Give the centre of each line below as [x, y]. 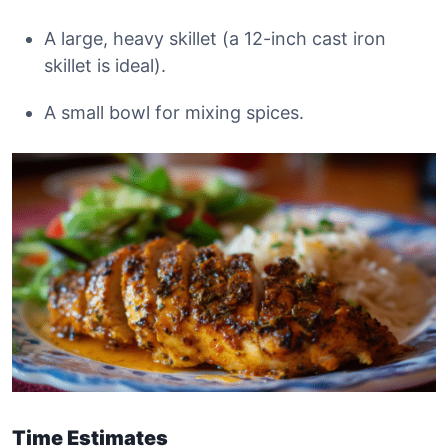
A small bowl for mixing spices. [174, 112]
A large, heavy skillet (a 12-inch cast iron [215, 38]
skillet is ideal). [105, 65]
